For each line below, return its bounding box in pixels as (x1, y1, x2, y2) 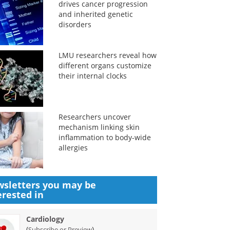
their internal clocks (58, 71, 127, 81)
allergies (58, 143, 88, 152)
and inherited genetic (58, 9, 133, 19)
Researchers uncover (58, 112, 131, 122)
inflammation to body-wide (58, 132, 151, 142)
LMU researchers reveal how (58, 50, 157, 60)
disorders (58, 20, 91, 29)
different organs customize (58, 61, 151, 70)
